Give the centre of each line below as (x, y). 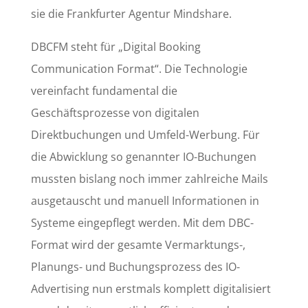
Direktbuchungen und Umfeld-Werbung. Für (145, 134)
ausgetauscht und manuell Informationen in (145, 200)
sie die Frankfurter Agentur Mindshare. (131, 13)
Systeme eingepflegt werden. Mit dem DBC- (142, 222)
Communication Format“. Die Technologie (139, 68)
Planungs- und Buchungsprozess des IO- (135, 266)
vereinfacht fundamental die (104, 90)
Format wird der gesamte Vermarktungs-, (138, 244)
